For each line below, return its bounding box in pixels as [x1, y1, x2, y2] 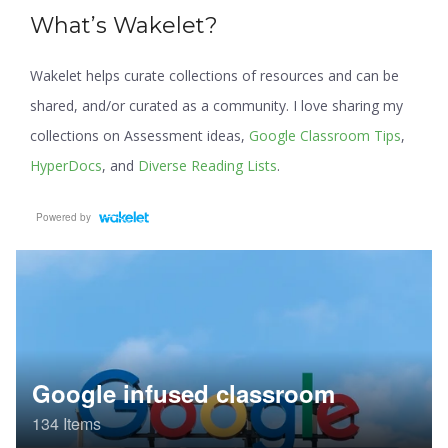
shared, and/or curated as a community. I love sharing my [30, 95, 403, 115]
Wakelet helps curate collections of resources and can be [30, 65, 399, 85]
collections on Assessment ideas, [30, 125, 249, 145]
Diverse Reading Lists [138, 155, 277, 175]
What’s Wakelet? [30, 11, 218, 39]
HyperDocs [30, 155, 102, 175]
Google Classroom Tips [249, 125, 401, 145]
